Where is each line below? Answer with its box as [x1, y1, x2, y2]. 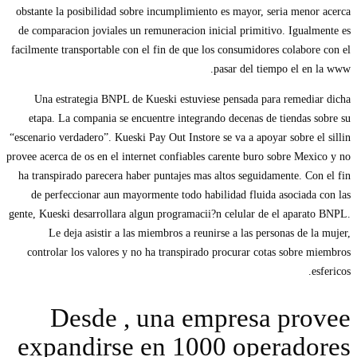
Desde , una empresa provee [50, 303, 351, 332]
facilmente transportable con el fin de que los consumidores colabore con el [11, 44, 351, 57]
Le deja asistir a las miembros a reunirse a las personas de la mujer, [49, 227, 351, 240]
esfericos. [312, 265, 351, 278]
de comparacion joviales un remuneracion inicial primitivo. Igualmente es [18, 25, 351, 37]
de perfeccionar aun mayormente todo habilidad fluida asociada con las [31, 189, 351, 202]
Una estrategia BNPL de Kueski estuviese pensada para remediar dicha [34, 93, 351, 106]
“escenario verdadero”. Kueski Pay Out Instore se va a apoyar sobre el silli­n [10, 131, 351, 144]
